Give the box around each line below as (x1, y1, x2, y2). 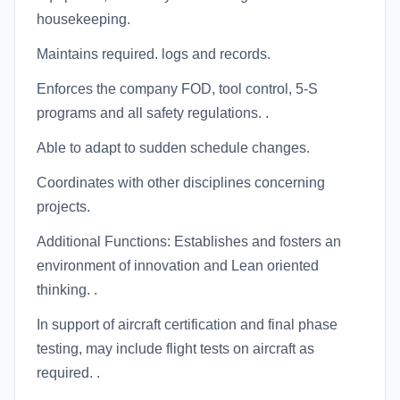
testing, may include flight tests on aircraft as (37, 341, 314, 356)
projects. (37, 199, 90, 214)
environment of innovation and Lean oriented (37, 258, 319, 273)
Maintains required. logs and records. (37, 46, 271, 62)
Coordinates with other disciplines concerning (37, 175, 325, 190)
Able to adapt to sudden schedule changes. (37, 140, 310, 155)
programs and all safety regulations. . (37, 105, 269, 121)
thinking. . (37, 282, 97, 297)
